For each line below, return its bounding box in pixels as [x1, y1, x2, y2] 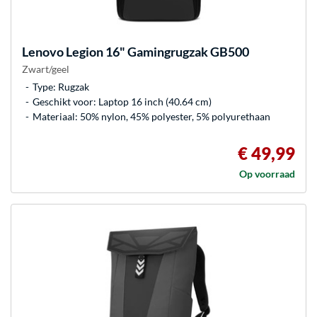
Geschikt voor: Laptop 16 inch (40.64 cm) [33, 95, 212, 108]
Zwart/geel [22, 62, 69, 75]
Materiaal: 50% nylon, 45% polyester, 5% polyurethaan [33, 110, 270, 122]
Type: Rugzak [33, 80, 89, 93]
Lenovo [22, 43, 64, 59]
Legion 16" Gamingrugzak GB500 [64, 43, 249, 59]
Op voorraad [239, 167, 295, 180]
